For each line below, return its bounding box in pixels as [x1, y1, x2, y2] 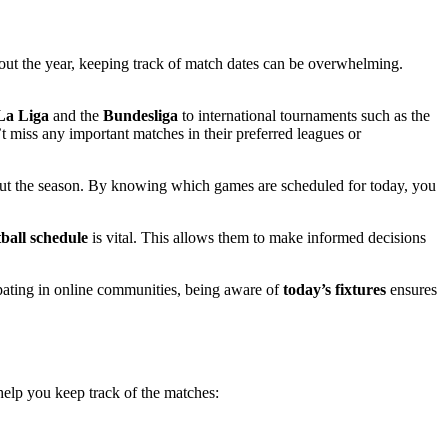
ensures [386, 281, 437, 299]
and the [49, 107, 103, 125]
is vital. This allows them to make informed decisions [88, 229, 426, 247]
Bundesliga [103, 107, 178, 125]
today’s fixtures [283, 281, 386, 299]
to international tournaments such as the [178, 107, 430, 125]
